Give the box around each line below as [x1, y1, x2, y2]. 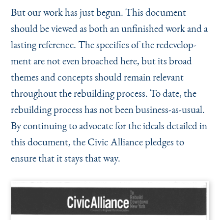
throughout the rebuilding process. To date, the [10, 86, 196, 100]
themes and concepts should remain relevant [10, 70, 184, 83]
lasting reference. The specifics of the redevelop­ [10, 37, 196, 51]
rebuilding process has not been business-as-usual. [10, 102, 205, 116]
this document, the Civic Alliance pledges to [10, 135, 184, 148]
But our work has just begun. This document [10, 5, 186, 19]
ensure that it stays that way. [10, 151, 120, 165]
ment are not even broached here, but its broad [10, 54, 192, 67]
